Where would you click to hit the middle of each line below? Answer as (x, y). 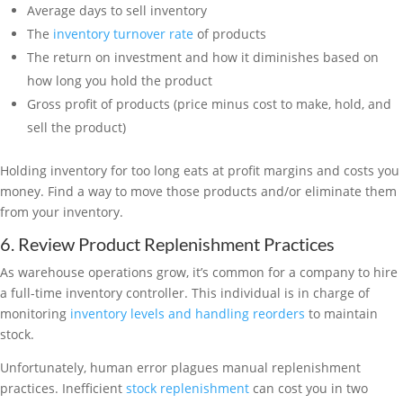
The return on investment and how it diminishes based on (203, 57)
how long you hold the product (120, 81)
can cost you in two (309, 388)
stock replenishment (188, 388)
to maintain (341, 313)
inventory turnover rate (123, 34)
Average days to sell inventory (117, 10)
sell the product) (76, 127)
